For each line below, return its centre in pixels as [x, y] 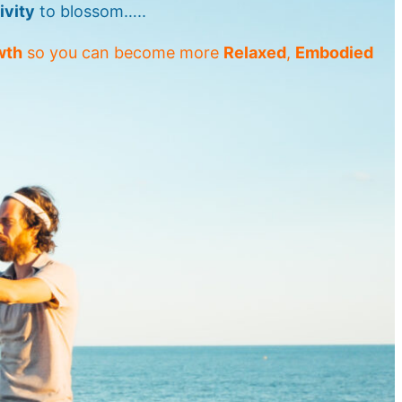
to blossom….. [91, 12]
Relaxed [255, 53]
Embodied [334, 53]
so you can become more [123, 53]
